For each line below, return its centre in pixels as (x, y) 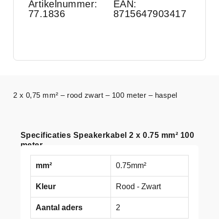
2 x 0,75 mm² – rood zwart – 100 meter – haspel (95, 95)
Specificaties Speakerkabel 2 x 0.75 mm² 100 (107, 135)
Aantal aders (59, 207)
